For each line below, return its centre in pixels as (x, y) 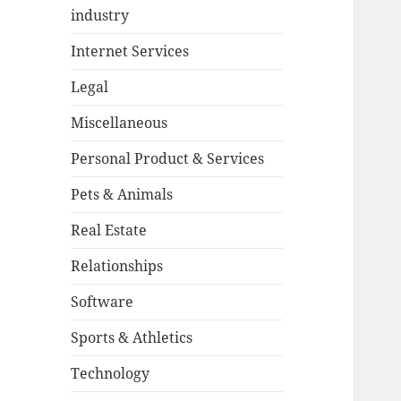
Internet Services (130, 51)
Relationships (117, 266)
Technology (111, 374)
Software (102, 302)
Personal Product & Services (168, 159)
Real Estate (109, 230)
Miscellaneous (119, 123)
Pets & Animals (122, 195)
